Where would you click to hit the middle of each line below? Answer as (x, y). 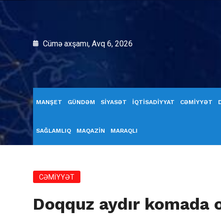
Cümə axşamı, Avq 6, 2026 (87, 44)
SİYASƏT (114, 102)
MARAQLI (124, 131)
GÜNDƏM (81, 102)
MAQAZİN (91, 131)
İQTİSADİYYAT (153, 102)
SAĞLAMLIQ (54, 131)
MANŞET (49, 102)
